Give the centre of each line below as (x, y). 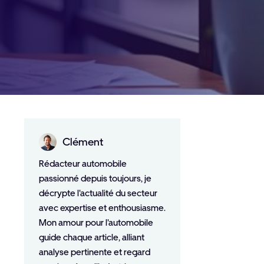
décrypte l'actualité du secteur (98, 193)
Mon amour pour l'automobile (96, 223)
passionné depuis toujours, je (95, 179)
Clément (83, 142)
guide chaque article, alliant (92, 237)
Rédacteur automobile (83, 164)
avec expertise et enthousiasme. (102, 208)
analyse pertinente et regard (95, 252)
